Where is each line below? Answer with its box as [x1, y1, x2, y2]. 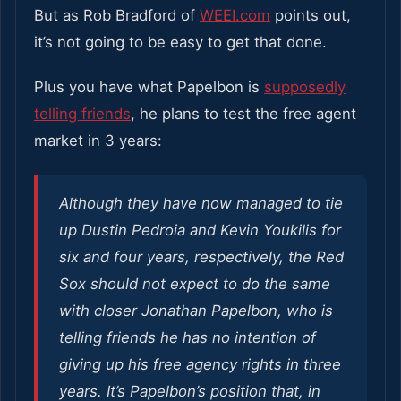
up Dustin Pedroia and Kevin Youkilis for [59, 220, 341, 239]
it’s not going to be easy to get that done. [34, 32, 327, 51]
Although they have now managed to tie [59, 193, 343, 212]
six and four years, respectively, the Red [59, 247, 344, 266]
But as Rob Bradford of [34, 5, 200, 24]
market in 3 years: [34, 131, 162, 149]
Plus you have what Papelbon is [34, 77, 264, 96]
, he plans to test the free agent [131, 104, 356, 123]
